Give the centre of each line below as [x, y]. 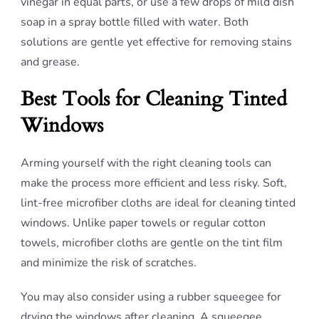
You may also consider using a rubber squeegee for [151, 297]
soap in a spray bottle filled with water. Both [135, 22]
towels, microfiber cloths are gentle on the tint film [152, 243]
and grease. [50, 62]
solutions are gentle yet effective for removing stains [156, 42]
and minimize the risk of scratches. [109, 263]
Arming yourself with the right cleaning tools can [146, 163]
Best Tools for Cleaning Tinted [154, 99]
